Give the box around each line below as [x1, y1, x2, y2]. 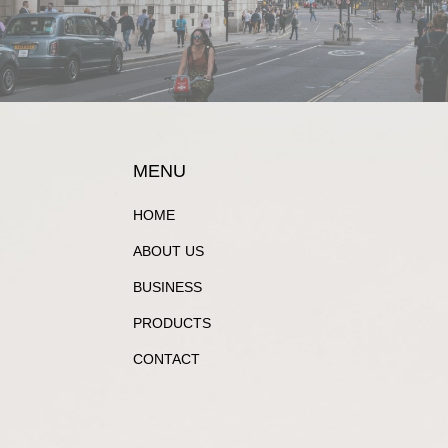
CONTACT [132, 351, 200, 367]
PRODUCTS [132, 315, 211, 331]
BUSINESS [132, 279, 202, 295]
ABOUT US [132, 243, 204, 259]
